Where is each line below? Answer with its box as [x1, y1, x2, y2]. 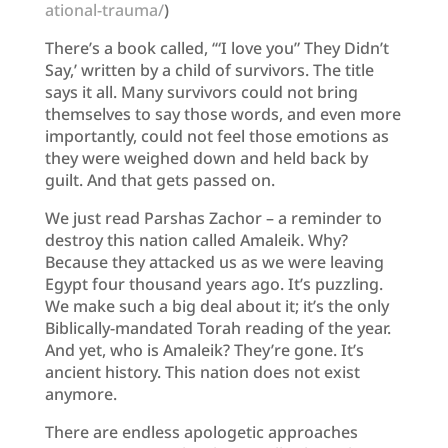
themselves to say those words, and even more [44, 102, 401, 125]
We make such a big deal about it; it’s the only [44, 294, 389, 317]
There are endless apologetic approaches [44, 420, 358, 443]
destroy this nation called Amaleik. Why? [44, 228, 348, 251]
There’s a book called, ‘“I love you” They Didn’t [44, 36, 389, 59]
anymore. [44, 382, 117, 405]
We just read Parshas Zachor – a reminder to [44, 206, 382, 229]
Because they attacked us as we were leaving [44, 250, 384, 273]
